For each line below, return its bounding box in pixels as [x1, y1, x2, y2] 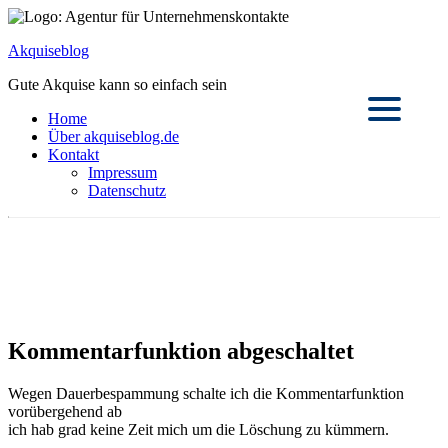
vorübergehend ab [8, 402, 122, 420]
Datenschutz [88, 182, 166, 199]
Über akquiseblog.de [48, 128, 179, 145]
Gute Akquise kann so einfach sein [8, 76, 227, 93]
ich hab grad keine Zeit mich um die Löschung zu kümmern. [8, 420, 389, 438]
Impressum [88, 164, 157, 181]
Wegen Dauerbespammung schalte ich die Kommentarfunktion [8, 384, 404, 402]
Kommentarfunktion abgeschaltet [8, 338, 354, 364]
